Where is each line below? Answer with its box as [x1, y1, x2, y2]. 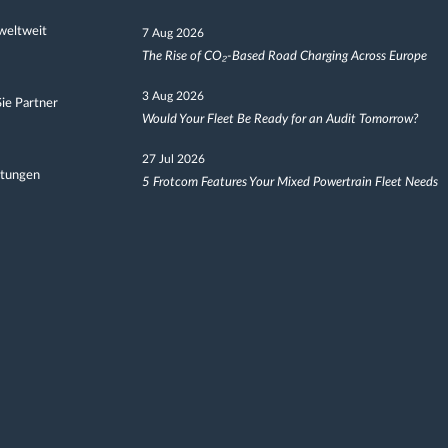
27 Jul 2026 [141, 153, 205, 165]
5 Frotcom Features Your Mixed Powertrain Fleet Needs [141, 176, 438, 189]
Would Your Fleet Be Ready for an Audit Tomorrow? [141, 113, 418, 126]
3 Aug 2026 [141, 90, 204, 102]
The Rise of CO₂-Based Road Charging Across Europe [141, 50, 427, 63]
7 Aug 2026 [141, 27, 204, 39]
